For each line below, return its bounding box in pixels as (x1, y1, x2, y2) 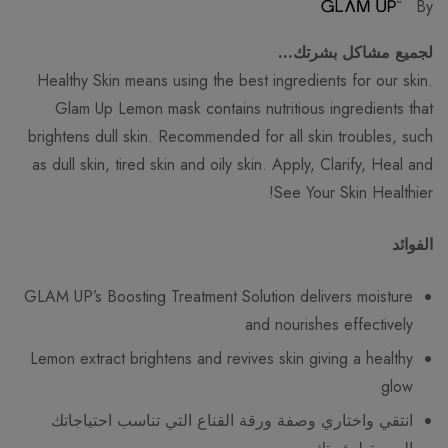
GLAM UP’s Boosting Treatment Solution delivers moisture (24, 284, 413, 308)
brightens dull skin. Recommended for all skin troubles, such (28, 124, 433, 148)
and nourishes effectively (245, 312, 413, 336)
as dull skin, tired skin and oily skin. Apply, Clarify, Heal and (32, 152, 433, 176)
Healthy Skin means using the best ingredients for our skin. (37, 68, 433, 92)
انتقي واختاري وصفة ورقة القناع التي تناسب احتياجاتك (51, 408, 413, 432)
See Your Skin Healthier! (274, 180, 433, 204)
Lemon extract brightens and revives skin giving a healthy (30, 346, 413, 370)
